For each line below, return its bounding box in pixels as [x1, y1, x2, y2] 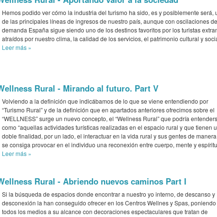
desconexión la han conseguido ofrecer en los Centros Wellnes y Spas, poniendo [2, 198, 216, 207]
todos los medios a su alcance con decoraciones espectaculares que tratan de [2, 207, 208, 216]
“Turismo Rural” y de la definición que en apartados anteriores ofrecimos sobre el [2, 105, 215, 114]
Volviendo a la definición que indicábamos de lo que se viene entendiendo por [2, 96, 208, 105]
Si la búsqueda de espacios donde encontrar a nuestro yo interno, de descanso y [2, 189, 215, 198]
